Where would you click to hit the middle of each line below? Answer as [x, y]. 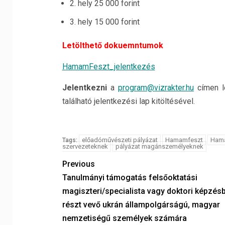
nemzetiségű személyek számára [124, 218]
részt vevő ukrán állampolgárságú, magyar [141, 205]
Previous [78, 164]
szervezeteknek [85, 146]
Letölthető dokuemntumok [113, 45]
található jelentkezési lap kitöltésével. [128, 101]
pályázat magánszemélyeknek [159, 146]
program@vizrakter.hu [156, 88]
